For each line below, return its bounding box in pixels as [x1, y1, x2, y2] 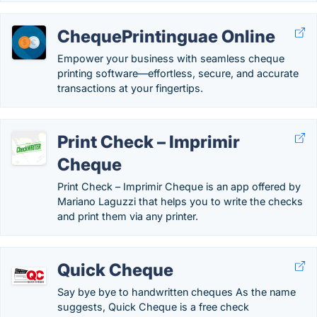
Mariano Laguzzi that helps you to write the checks [57, 195, 303, 207]
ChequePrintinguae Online [57, 26, 275, 47]
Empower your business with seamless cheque [57, 52, 284, 64]
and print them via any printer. [57, 210, 198, 222]
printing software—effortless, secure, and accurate [57, 67, 299, 79]
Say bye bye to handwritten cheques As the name [57, 286, 296, 298]
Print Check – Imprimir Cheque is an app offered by [57, 180, 301, 192]
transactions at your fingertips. [57, 82, 203, 94]
